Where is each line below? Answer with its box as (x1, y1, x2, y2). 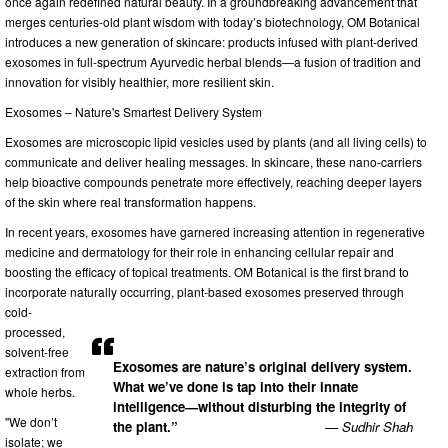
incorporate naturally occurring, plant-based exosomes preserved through (5, 282, 404, 300)
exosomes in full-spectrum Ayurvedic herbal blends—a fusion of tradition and (5, 52, 421, 70)
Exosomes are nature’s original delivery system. (113, 356, 412, 376)
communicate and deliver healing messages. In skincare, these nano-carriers (5, 152, 422, 170)
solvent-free (5, 342, 69, 360)
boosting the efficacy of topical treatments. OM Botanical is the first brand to (5, 262, 409, 280)
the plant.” (113, 416, 178, 436)
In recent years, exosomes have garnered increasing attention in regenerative (5, 222, 425, 240)
